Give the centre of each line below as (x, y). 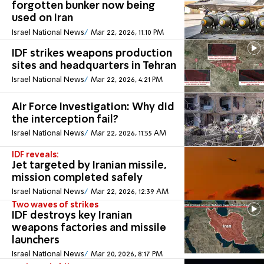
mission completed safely (77, 178)
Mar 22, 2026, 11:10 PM (127, 32)
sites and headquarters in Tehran (94, 66)
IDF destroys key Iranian (72, 215)
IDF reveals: (35, 155)
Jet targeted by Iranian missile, (89, 165)
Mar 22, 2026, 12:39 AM (129, 192)
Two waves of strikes (55, 205)
